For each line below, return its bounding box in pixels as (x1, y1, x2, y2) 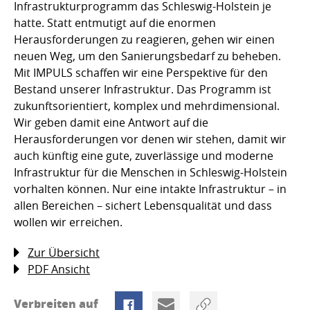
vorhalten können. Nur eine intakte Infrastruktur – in (14, 181, 286, 197)
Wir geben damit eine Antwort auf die (14, 114, 208, 130)
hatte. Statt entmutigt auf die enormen (14, 15, 216, 30)
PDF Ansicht (28, 261, 90, 277)
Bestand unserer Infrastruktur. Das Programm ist (14, 81, 271, 97)
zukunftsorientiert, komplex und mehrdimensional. (14, 98, 280, 113)
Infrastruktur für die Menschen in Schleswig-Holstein (14, 164, 287, 180)
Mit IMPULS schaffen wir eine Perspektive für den (14, 64, 268, 80)
